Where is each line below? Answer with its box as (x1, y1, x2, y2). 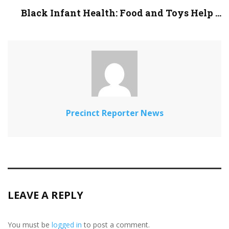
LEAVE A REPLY (8, 188, 83, 202)
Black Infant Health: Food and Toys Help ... (21, 7, 221, 19)
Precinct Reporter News (65, 107, 164, 119)
